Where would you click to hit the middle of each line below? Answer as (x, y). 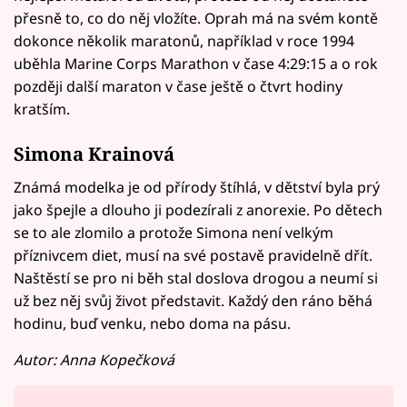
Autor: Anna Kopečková (94, 359)
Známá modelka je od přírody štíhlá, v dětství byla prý (197, 187)
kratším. (42, 109)
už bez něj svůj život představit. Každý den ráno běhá (193, 300)
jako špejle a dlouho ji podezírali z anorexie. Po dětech (198, 209)
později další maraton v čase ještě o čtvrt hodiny (178, 87)
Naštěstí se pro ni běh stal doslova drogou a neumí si (196, 278)
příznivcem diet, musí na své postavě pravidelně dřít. (193, 255)
